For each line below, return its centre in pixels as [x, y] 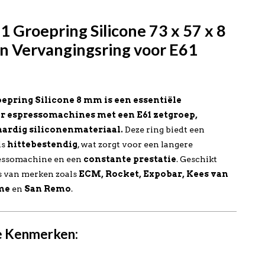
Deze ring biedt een [164, 130]
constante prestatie [130, 159]
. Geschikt [197, 159]
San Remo [48, 189]
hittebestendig [43, 144]
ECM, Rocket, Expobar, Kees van [154, 174]
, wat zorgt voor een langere [135, 144]
